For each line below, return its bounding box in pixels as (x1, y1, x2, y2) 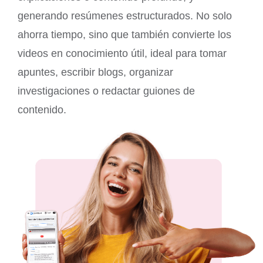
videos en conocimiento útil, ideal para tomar (18, 48, 227, 59)
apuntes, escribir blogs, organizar (18, 66, 173, 78)
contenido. (18, 104, 66, 116)
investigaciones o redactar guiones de (18, 85, 195, 97)
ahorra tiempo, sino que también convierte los (18, 29, 231, 41)
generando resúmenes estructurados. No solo (18, 10, 232, 22)
